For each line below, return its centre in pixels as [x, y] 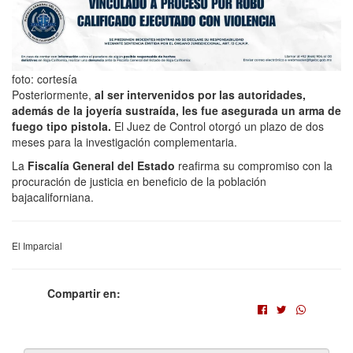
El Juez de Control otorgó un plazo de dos [217, 126]
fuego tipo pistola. [61, 126]
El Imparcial [37, 245]
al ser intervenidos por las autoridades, [200, 94]
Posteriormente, [53, 94]
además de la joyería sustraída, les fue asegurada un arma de [176, 110]
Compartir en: [84, 293]
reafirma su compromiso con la [254, 165]
